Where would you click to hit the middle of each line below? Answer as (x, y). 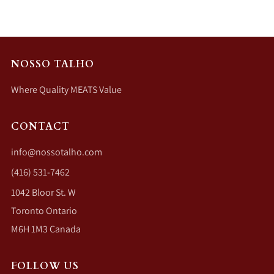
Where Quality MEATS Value (66, 90)
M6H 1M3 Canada (46, 229)
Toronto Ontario (44, 211)
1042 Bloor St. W (43, 193)
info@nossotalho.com (57, 152)
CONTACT (40, 127)
